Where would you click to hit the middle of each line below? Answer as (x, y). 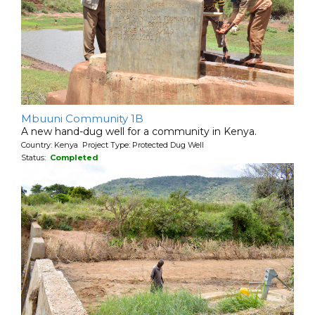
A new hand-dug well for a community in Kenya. (139, 131)
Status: (36, 157)
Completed (74, 157)
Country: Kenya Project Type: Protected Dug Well (112, 144)
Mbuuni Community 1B (82, 118)
